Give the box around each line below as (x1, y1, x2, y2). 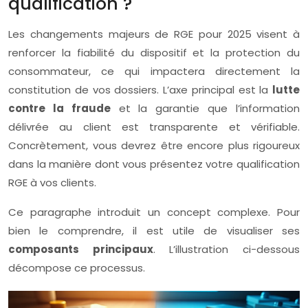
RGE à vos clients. (8, 175, 96, 190)
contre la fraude (8, 101, 111, 115)
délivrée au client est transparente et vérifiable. (8, 120, 300, 134)
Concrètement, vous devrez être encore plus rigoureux (8, 138, 300, 153)
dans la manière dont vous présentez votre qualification (8, 157, 300, 171)
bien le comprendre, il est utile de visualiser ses (8, 223, 300, 238)
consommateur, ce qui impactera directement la (8, 64, 300, 78)
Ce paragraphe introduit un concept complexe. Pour (8, 205, 300, 219)
